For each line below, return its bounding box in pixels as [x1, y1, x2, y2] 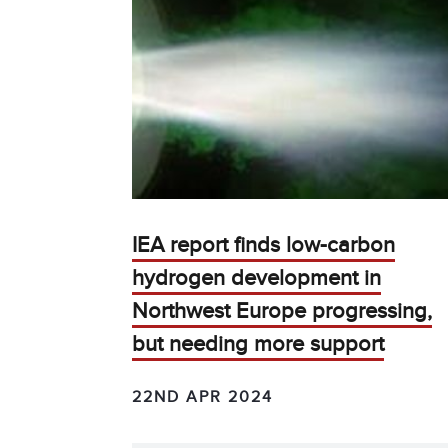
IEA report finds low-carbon [132, 231, 395, 259]
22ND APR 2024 [132, 386, 273, 407]
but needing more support [132, 330, 384, 358]
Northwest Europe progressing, [132, 297, 432, 325]
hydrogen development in [132, 264, 381, 292]
